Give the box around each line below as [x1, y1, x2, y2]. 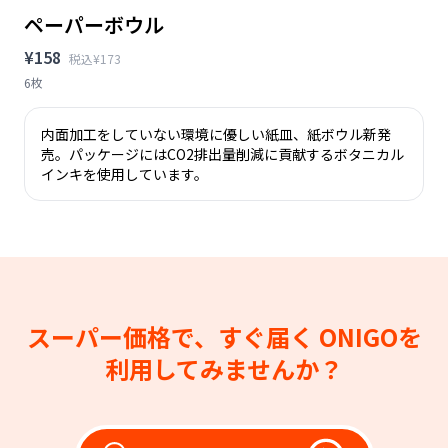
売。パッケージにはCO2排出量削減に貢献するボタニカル [41, 143, 404, 164]
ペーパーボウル [24, 9, 164, 39]
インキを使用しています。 [41, 163, 208, 184]
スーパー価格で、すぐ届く [26, 318, 319, 354]
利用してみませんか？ [105, 350, 343, 386]
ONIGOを [318, 318, 422, 354]
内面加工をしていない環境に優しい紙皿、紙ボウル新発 [41, 123, 391, 144]
